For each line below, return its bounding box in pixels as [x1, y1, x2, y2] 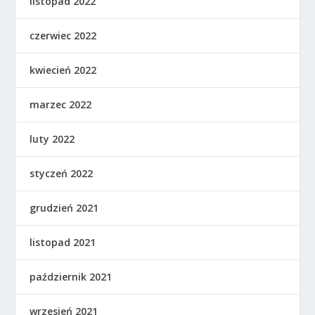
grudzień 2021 [30, 200, 99, 214]
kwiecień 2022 [30, 63, 97, 77]
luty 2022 [30, 131, 75, 146]
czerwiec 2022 [30, 28, 97, 42]
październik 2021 [30, 269, 112, 283]
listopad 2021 [30, 235, 96, 249]
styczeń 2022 [30, 166, 94, 180]
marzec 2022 [30, 97, 92, 111]
